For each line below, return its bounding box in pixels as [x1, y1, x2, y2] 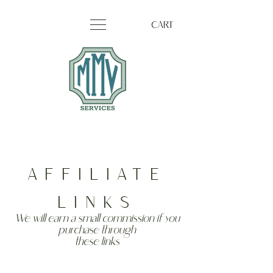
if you [154, 211, 180, 227]
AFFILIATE [27, 164, 168, 187]
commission [102, 211, 154, 227]
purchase [58, 223, 101, 238]
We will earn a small [14, 211, 102, 227]
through [101, 223, 136, 238]
